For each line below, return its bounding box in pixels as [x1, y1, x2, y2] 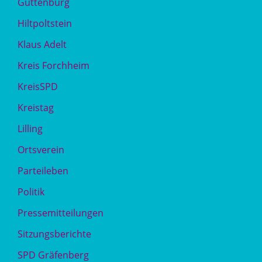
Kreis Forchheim [18, 59, 89, 72]
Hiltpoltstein [18, 17, 72, 30]
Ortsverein [18, 143, 64, 156]
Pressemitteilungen [18, 206, 104, 219]
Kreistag [18, 101, 54, 114]
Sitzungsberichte [18, 227, 91, 240]
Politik [18, 185, 44, 198]
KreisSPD [18, 80, 58, 93]
